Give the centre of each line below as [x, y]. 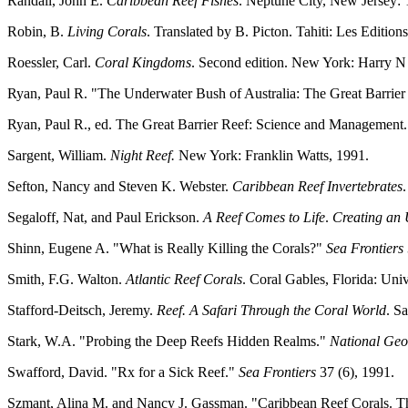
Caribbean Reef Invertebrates [317, 187]
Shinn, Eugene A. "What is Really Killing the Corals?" [167, 249]
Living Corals [107, 32]
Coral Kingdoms [143, 63]
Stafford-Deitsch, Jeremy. [82, 311]
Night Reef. [144, 156]
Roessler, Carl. [51, 63]
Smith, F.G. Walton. [66, 280]
